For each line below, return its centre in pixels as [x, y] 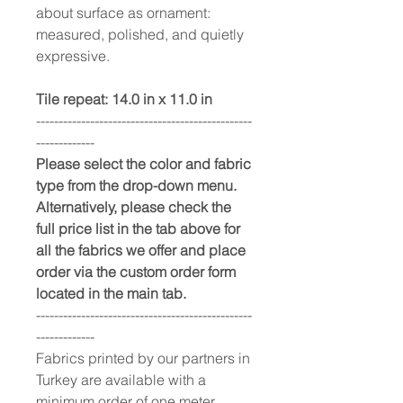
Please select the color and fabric [143, 163]
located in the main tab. [113, 293]
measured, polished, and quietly [140, 34]
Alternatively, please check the [134, 206]
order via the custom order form [136, 271]
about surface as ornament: [123, 12]
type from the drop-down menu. [136, 185]
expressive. [73, 55]
